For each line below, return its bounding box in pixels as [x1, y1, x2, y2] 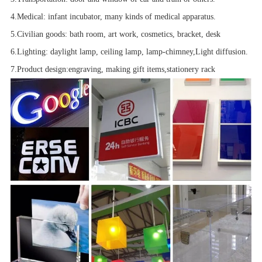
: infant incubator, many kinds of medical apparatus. [43, 12, 216, 22]
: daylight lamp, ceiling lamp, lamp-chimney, [45, 47, 195, 57]
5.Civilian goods [10, 30, 65, 39]
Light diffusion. [195, 47, 248, 57]
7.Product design [10, 65, 66, 74]
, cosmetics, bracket [136, 30, 201, 39]
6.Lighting [10, 47, 46, 57]
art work [108, 30, 136, 39]
